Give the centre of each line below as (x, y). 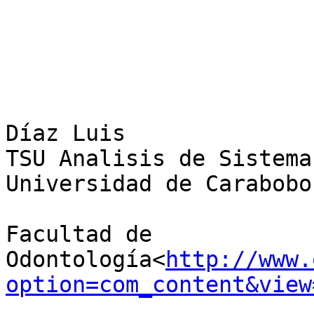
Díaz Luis (66, 134)
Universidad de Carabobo (159, 184)
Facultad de (79, 234)
